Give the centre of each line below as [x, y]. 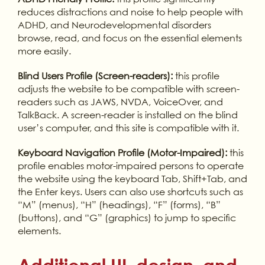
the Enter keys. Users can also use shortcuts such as [130, 191]
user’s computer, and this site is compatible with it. [128, 127]
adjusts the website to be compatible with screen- [128, 88]
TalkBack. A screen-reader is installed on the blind [127, 114]
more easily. [44, 51]
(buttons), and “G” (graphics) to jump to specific [127, 217]
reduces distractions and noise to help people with [130, 12]
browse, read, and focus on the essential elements [130, 38]
